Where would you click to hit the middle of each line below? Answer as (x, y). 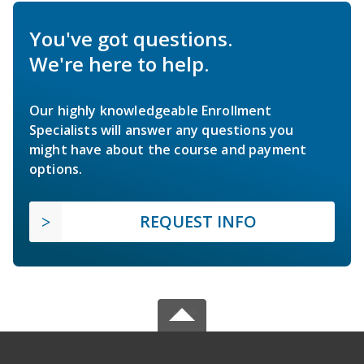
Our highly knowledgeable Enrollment (151, 111)
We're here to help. (119, 64)
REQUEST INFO (198, 222)
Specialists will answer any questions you (162, 130)
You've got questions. (131, 39)
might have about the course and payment (168, 150)
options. (56, 169)
